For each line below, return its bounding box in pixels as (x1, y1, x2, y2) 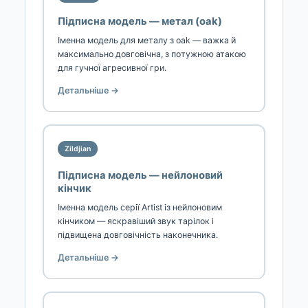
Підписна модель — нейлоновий (58, 168, 223, 181)
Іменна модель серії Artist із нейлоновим (58, 201, 222, 212)
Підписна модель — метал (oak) (58, 14, 222, 27)
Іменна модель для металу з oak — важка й (58, 34, 236, 45)
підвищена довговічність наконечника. (58, 229, 218, 240)
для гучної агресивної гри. (58, 62, 166, 73)
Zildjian (65, 144, 91, 153)
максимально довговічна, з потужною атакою (58, 48, 246, 59)
